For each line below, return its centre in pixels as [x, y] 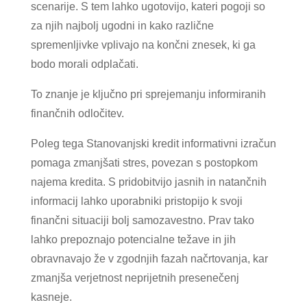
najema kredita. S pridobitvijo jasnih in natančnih [148, 182]
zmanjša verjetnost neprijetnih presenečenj [135, 278]
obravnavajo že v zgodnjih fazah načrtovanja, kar [149, 258]
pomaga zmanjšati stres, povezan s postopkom [144, 162]
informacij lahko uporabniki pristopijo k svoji [136, 201]
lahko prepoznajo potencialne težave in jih [133, 239]
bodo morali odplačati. [84, 64]
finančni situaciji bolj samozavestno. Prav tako [142, 220]
